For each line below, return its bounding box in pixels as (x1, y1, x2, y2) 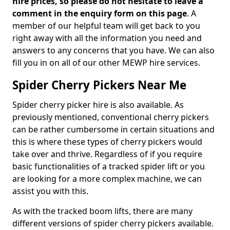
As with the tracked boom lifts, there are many (12, 205, 193, 217)
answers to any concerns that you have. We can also (12, 45, 215, 56)
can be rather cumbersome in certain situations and (12, 124, 215, 135)
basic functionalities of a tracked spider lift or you (12, 161, 205, 172)
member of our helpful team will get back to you (12, 20, 200, 31)
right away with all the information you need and (12, 32, 202, 44)
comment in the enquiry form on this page (12, 8, 187, 19)
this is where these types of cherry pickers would (12, 136, 202, 147)
